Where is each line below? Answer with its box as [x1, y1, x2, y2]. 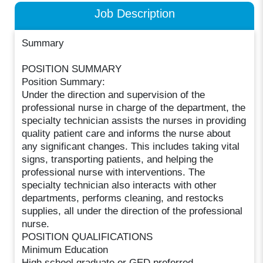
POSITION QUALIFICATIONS [22, 231, 153, 242]
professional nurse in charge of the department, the [22, 102, 246, 113]
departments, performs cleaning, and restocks [22, 192, 224, 204]
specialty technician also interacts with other [22, 179, 217, 191]
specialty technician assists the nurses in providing [22, 114, 247, 126]
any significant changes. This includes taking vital [22, 140, 240, 152]
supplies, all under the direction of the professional [22, 205, 243, 217]
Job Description [94, 6, 175, 21]
